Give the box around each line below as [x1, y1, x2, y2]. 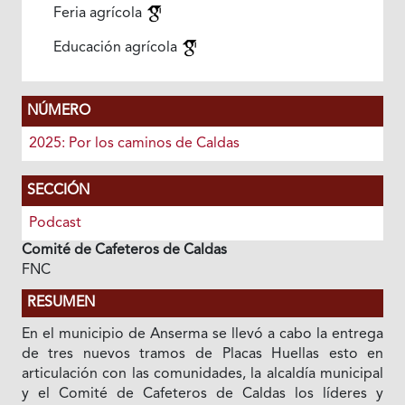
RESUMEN [26, 296, 95, 310]
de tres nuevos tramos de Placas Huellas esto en [21, 347, 384, 362]
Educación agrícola [52, 41, 181, 55]
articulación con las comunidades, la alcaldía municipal [21, 367, 384, 381]
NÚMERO [26, 104, 90, 118]
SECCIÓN [26, 184, 89, 198]
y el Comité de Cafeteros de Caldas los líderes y [21, 387, 384, 401]
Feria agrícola [52, 6, 146, 21]
